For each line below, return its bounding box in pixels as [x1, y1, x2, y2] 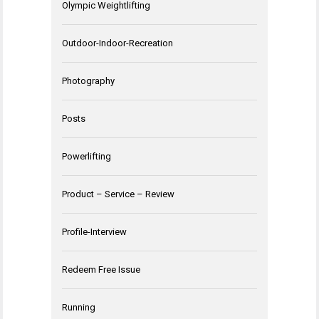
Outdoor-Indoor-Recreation [62, 37, 173, 48]
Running [62, 301, 95, 313]
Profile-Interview [62, 226, 127, 237]
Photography [62, 75, 115, 86]
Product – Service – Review [62, 188, 174, 199]
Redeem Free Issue [62, 263, 140, 275]
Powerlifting [62, 150, 111, 162]
